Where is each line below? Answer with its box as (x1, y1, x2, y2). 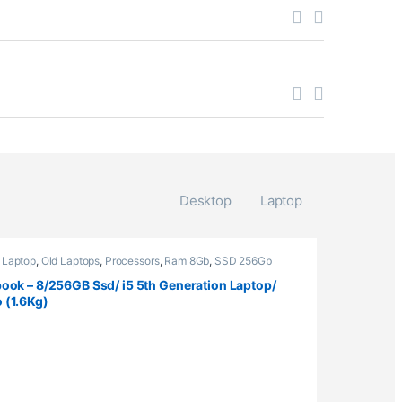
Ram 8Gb (164, 253, 210, 267)
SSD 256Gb (214, 253, 272, 267)
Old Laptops (40, 253, 100, 267)
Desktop (179, 191, 232, 209)
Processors (104, 253, 160, 267)
